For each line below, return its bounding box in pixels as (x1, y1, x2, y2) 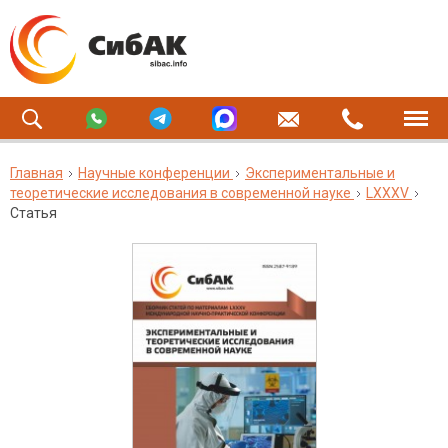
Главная (10, 165, 63, 181)
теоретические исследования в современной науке (10, 185, 351, 201)
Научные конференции (78, 165, 230, 181)
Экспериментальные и (245, 165, 395, 181)
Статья (10, 205, 57, 221)
